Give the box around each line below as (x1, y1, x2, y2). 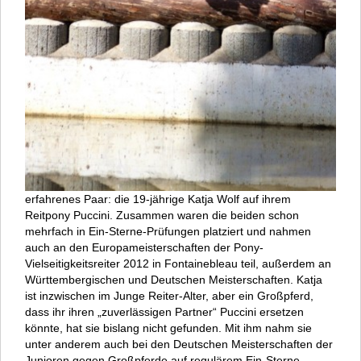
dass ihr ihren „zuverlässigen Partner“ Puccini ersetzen (25, 305, 304, 318)
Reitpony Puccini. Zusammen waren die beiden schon (25, 208, 299, 222)
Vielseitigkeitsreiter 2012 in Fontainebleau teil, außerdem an (25, 256, 331, 270)
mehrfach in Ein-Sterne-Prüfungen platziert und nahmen (25, 224, 311, 238)
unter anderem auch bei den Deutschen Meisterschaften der (25, 337, 333, 351)
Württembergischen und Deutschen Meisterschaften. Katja (25, 272, 322, 286)
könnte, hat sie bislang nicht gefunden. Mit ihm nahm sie (25, 321, 312, 334)
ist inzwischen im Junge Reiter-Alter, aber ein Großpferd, (25, 288, 313, 302)
